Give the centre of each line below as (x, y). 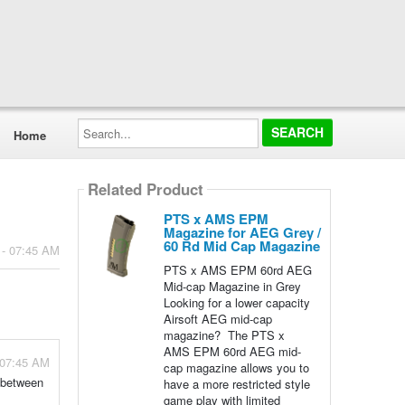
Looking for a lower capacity (236, 302)
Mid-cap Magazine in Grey (234, 286)
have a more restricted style (236, 384)
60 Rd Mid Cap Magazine (241, 246)
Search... (100, 123)
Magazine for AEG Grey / (242, 232)
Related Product (145, 189)
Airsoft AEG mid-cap (217, 319)
